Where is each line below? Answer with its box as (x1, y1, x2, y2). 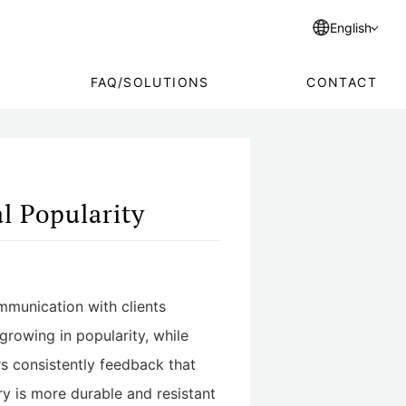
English (330, 19, 372, 35)
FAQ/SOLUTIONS (90, 73, 209, 90)
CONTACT (306, 73, 377, 90)
